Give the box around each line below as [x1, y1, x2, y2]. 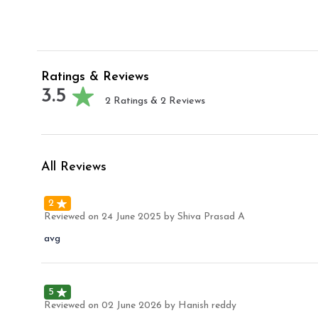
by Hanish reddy [165, 300, 236, 311]
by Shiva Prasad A [164, 212, 245, 222]
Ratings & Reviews [41, 70, 149, 84]
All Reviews [41, 160, 106, 174]
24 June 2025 [102, 212, 161, 222]
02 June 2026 [102, 300, 162, 311]
